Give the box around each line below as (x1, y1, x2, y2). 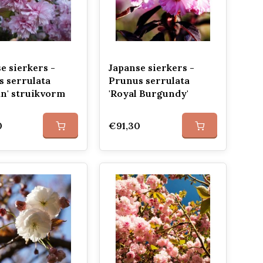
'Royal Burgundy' (108, 87, 188, 99)
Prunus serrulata (108, 75, 190, 86)
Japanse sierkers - (108, 62, 194, 73)
